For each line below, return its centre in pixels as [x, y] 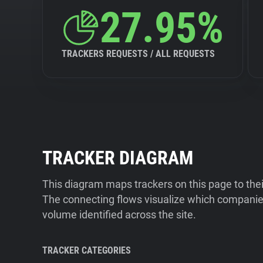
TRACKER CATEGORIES [87, 250]
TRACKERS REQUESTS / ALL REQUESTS [138, 54]
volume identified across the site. [119, 215]
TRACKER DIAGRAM [118, 158]
